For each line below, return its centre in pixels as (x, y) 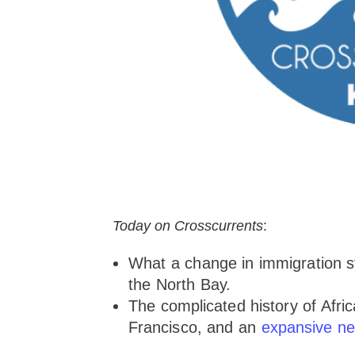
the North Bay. (179, 284)
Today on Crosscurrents (188, 225)
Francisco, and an (195, 327)
